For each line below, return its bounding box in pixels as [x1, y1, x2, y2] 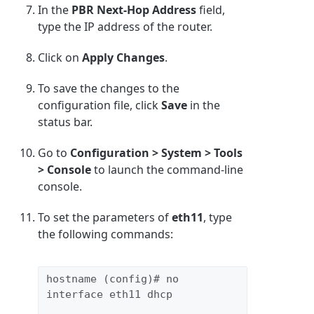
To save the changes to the [38, 80, 180, 96]
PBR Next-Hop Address [71, 1, 197, 18]
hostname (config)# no [46, 273, 179, 286]
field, [196, 1, 226, 18]
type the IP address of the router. [38, 18, 213, 34]
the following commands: [38, 226, 174, 242]
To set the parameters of [38, 209, 172, 225]
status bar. [38, 114, 93, 130]
